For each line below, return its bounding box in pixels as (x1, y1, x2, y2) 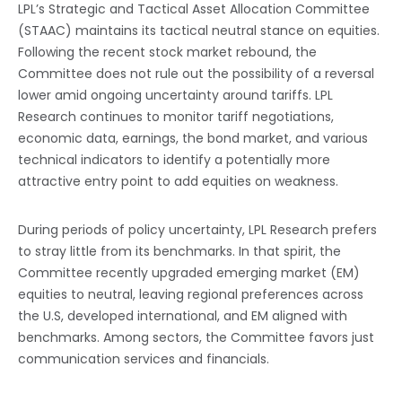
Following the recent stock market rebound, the (18, 42, 317, 61)
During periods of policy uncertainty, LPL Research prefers (18, 220, 377, 239)
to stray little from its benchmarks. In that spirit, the (18, 241, 341, 260)
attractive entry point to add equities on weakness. (18, 171, 338, 190)
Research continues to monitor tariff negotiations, (18, 107, 334, 126)
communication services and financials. (18, 349, 269, 368)
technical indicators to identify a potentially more (18, 150, 330, 169)
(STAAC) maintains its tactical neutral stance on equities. (18, 21, 380, 39)
